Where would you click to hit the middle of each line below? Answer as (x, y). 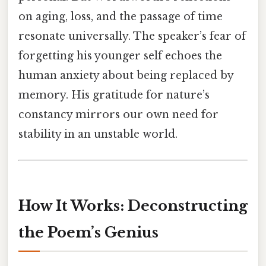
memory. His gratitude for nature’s (114, 95)
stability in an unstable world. (98, 134)
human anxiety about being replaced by (126, 76)
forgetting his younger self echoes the (120, 56)
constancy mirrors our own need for (118, 115)
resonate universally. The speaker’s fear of (132, 37)
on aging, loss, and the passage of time (121, 17)
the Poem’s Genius (88, 233)
